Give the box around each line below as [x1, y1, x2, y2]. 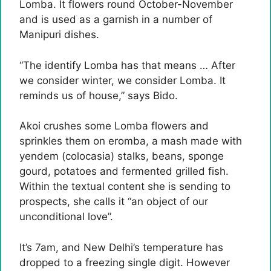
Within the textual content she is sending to [19, 180, 230, 192]
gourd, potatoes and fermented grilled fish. [19, 165, 229, 177]
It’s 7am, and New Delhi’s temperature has [19, 241, 223, 253]
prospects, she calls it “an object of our [19, 195, 208, 207]
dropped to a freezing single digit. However [19, 256, 230, 269]
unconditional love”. [19, 211, 113, 223]
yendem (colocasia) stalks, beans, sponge [19, 150, 224, 162]
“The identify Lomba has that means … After [19, 59, 235, 71]
